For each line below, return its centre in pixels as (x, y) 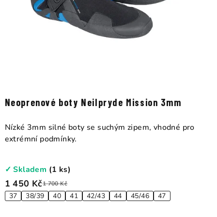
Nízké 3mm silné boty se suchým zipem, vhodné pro (100, 127)
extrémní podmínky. (43, 139)
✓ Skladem (27, 169)
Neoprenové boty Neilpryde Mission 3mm (93, 102)
